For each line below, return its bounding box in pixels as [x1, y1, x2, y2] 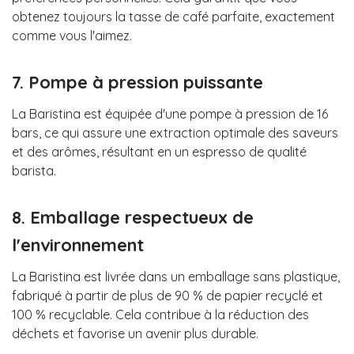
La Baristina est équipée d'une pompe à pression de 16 [12, 105, 328, 122]
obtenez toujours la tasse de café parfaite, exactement [12, 9, 335, 25]
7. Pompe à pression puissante [12, 70, 263, 93]
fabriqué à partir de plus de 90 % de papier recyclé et [12, 287, 323, 303]
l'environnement [12, 233, 144, 256]
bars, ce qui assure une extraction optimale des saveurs [12, 124, 338, 141]
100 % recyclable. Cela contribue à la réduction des [12, 306, 309, 322]
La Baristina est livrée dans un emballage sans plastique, [12, 268, 340, 284]
